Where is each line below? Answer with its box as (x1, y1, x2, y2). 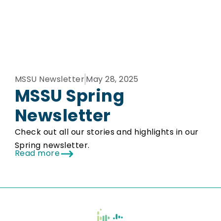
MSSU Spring (15, 84, 125, 108)
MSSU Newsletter (15, 74, 85, 85)
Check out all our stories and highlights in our (15, 126, 199, 138)
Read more (15, 147, 60, 159)
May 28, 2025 (86, 74, 139, 85)
